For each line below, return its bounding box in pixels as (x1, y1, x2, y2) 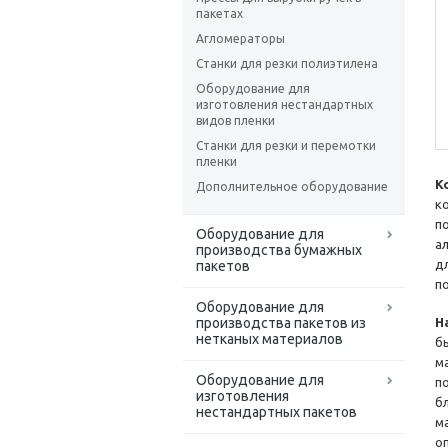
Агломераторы (196, 32, 285, 46)
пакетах (196, 7, 243, 21)
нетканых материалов (196, 331, 343, 348)
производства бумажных (196, 242, 362, 259)
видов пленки (196, 114, 275, 128)
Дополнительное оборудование (196, 180, 388, 194)
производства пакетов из (196, 315, 366, 332)
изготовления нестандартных (196, 98, 373, 112)
